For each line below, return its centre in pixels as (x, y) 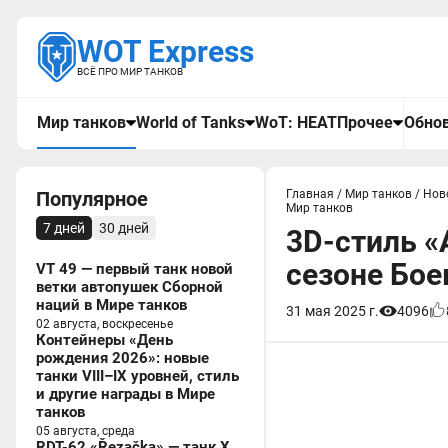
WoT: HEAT (296, 122)
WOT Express (165, 51)
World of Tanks (190, 122)
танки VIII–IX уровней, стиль (137, 376)
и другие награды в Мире (125, 394)
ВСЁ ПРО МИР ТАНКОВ (130, 71)
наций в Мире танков (111, 305)
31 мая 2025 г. (332, 311)
